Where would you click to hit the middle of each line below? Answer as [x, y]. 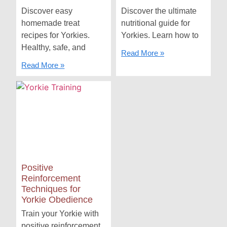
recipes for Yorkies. [56, 35]
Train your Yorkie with [60, 214]
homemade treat [51, 23]
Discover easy [47, 11]
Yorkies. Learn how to [160, 35]
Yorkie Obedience [57, 200]
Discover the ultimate [159, 11]
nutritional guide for [156, 23]
